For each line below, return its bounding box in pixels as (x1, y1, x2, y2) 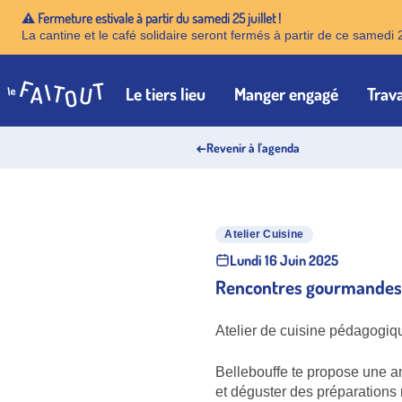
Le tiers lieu (126, 83, 205, 106)
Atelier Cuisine (224, 228, 304, 241)
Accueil (6, 92, 56, 116)
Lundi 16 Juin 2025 (230, 251, 338, 270)
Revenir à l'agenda (205, 139, 300, 155)
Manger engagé (234, 83, 338, 106)
